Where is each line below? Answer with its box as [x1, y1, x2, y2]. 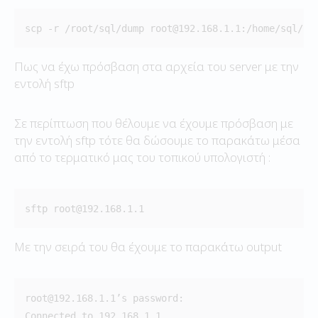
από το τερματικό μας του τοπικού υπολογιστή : [14, 148, 270, 165]
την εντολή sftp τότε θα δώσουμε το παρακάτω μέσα [14, 131, 300, 148]
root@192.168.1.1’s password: [25, 292, 184, 304]
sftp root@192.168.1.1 [25, 202, 144, 214]
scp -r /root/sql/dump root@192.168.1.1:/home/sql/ [25, 22, 309, 34]
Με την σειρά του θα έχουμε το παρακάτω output [14, 238, 282, 255]
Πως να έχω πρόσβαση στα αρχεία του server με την [14, 57, 299, 75]
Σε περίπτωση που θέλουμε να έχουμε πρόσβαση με [14, 114, 293, 131]
